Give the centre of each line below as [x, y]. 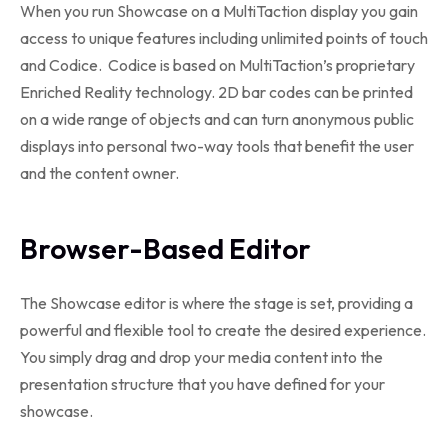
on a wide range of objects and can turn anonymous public [217, 119]
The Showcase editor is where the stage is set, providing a [216, 303]
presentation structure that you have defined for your [202, 384]
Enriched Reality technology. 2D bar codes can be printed [216, 92]
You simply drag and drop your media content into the [201, 357]
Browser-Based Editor [165, 248]
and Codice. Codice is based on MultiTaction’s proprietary [217, 65]
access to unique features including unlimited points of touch [224, 38]
